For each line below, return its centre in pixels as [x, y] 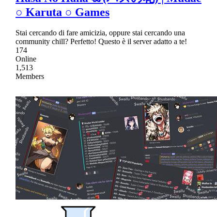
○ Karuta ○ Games [62, 12]
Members [30, 76]
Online [26, 59]
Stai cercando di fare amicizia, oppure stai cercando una [100, 32]
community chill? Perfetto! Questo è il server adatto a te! [101, 41]
